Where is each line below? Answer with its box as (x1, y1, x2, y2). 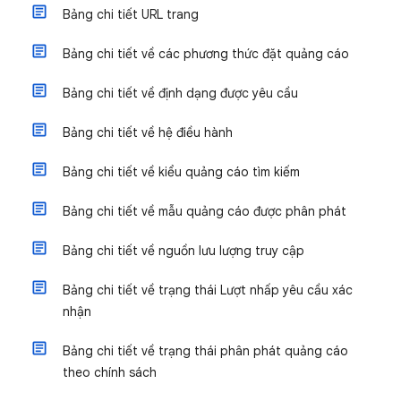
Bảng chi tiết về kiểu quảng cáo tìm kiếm (63, 164, 300, 180)
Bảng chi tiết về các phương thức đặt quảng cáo (63, 46, 349, 62)
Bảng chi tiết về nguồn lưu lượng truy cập (63, 243, 304, 259)
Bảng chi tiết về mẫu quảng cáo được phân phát (63, 203, 346, 219)
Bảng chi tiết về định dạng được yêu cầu (63, 85, 298, 101)
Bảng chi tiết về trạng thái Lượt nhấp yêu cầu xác (63, 282, 353, 298)
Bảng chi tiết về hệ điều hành (63, 124, 233, 141)
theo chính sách (63, 364, 157, 380)
